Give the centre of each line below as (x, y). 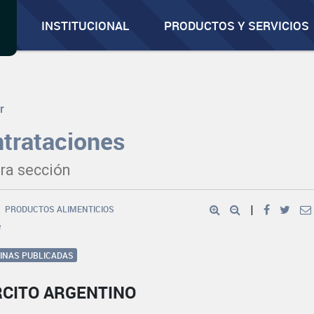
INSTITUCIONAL (86, 26)
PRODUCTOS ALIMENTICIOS (60, 209)
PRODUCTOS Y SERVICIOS (237, 26)
